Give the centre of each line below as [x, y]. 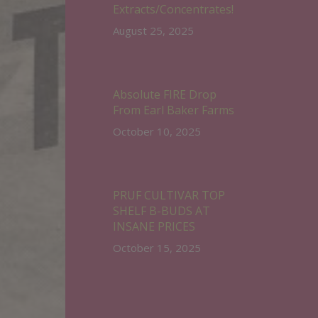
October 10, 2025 [157, 131]
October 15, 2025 [157, 248]
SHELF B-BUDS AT [161, 211]
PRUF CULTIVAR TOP [169, 195]
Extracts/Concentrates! [173, 9]
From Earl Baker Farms [174, 110]
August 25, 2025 [153, 31]
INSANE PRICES [154, 226]
